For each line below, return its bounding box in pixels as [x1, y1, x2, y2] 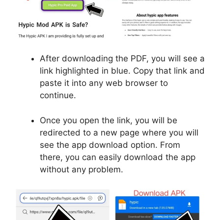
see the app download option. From [40, 139, 180, 150]
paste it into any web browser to [40, 78, 168, 88]
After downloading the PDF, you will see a [40, 54, 205, 64]
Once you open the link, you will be [40, 115, 177, 125]
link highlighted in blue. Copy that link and [40, 66, 205, 76]
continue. [40, 90, 76, 101]
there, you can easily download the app [40, 152, 195, 162]
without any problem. [40, 164, 123, 174]
